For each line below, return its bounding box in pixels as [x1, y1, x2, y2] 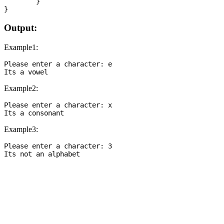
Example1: [4, 42, 38, 51]
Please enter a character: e [4, 59, 112, 68]
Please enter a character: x [4, 100, 112, 109]
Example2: [4, 83, 38, 92]
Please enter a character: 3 [4, 141, 112, 150]
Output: [4, 22, 37, 33]
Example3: [4, 124, 38, 133]
